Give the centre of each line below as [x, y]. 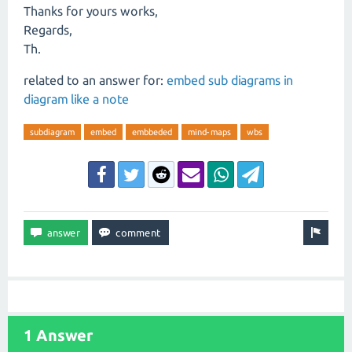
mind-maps [209, 132]
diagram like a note [76, 99]
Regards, [48, 29]
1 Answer [58, 335]
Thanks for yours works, [91, 11]
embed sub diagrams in [230, 80]
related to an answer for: [95, 80]
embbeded [152, 132]
